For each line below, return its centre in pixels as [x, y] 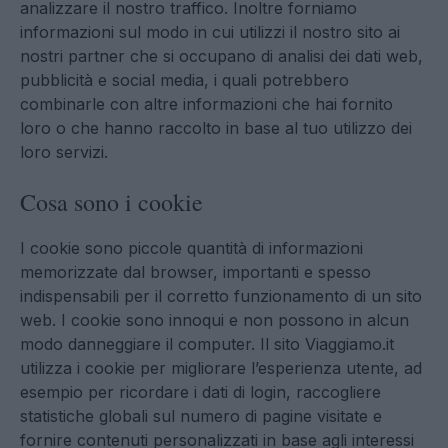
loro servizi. [64, 152]
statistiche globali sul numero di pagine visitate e [201, 416]
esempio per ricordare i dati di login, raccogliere [200, 392]
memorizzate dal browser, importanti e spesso [195, 272]
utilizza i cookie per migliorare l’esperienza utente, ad [221, 368]
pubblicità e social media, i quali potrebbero [184, 80]
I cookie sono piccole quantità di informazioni [191, 248]
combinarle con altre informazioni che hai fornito [206, 104]
